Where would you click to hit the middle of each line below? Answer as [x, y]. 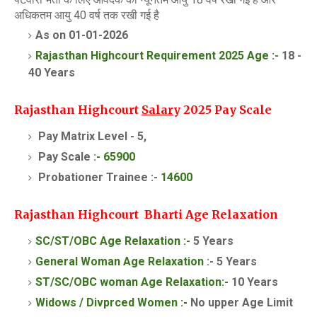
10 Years [253, 282]
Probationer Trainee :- [99, 177]
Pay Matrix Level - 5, [92, 136]
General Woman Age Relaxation [121, 261]
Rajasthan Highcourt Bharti [100, 214]
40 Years [52, 72]
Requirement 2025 [195, 55]
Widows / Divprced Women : [109, 302]
